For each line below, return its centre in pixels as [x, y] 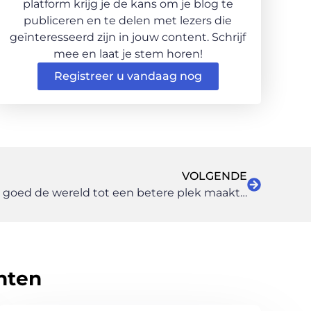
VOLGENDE [215, 176]
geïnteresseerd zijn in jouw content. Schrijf [128, 37]
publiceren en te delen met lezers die [128, 20]
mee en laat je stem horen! [128, 53]
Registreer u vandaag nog [128, 76]
